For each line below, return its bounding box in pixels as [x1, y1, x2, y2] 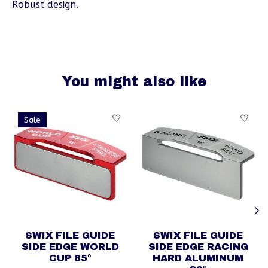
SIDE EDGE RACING [148, 242, 248, 252]
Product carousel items [12, 106, 119, 118]
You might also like [62, 74, 206, 89]
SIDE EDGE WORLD [21, 242, 119, 252]
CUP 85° [48, 253, 92, 264]
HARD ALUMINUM [153, 253, 243, 264]
